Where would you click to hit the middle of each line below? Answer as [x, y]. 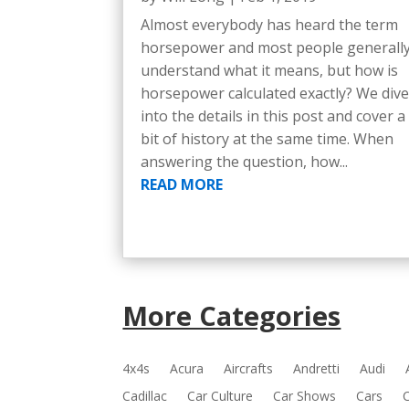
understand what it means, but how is [270, 70]
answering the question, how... [245, 161]
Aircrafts [249, 368]
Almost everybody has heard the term [270, 24]
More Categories [232, 315]
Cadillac [145, 395]
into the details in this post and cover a [273, 115]
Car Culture [220, 395]
